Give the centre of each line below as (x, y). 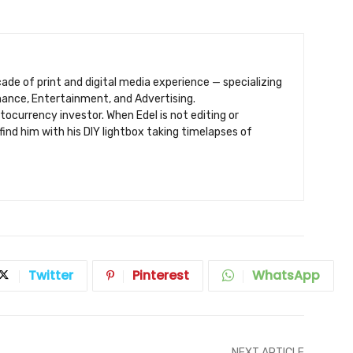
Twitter (51, 276)
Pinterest (161, 276)
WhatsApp (286, 276)
